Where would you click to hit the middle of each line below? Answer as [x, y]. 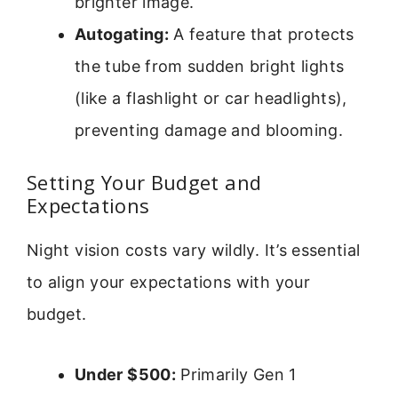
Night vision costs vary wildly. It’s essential [194, 250]
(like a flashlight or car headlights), [211, 98]
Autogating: [122, 34]
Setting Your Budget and [144, 182]
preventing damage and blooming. [209, 130]
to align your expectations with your [168, 282]
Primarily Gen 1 [236, 375]
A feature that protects [261, 34]
